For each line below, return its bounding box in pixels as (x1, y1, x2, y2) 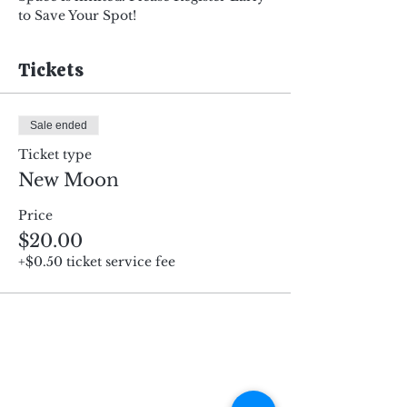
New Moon (18, 169, 119, 191)
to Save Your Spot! (18, 7, 136, 24)
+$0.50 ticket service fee (18, 253, 175, 270)
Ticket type (18, 146, 92, 163)
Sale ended (30, 119, 87, 132)
